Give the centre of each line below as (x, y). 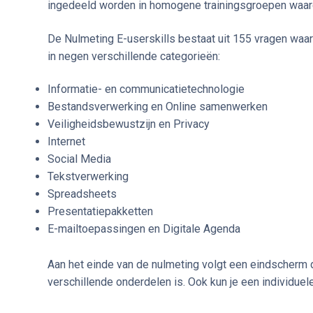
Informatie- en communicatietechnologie (146, 89)
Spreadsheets (82, 194)
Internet (66, 142)
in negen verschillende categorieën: (134, 56)
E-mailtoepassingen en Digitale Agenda (144, 229)
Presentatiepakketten (100, 212)
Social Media (79, 159)
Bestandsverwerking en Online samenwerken (158, 107)
